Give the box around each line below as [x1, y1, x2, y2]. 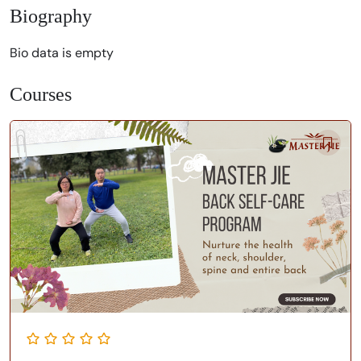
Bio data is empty [10, 44, 114, 62]
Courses [10, 84, 72, 106]
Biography [10, 6, 92, 27]
